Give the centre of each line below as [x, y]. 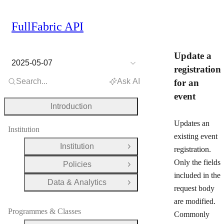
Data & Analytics [77, 182]
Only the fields [197, 162]
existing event [196, 136]
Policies [77, 164]
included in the [197, 175]
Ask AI [128, 81]
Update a [193, 56]
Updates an [192, 123]
